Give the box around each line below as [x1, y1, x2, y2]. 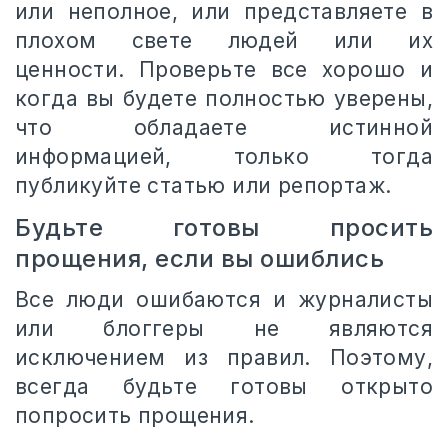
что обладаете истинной [15, 114, 433, 140]
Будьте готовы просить [15, 212, 433, 242]
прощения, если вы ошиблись [15, 243, 384, 273]
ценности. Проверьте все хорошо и [15, 56, 433, 82]
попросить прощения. [15, 402, 262, 428]
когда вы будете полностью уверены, [15, 85, 433, 111]
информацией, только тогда [15, 143, 433, 169]
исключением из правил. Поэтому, [15, 344, 433, 370]
